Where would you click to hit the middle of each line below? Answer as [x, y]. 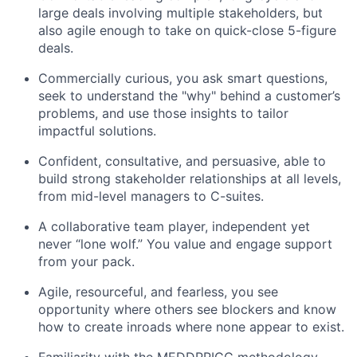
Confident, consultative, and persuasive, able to [182, 161]
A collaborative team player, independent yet [174, 226]
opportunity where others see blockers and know [187, 309]
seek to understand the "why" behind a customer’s [189, 96]
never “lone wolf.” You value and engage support [185, 244]
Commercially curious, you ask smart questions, [183, 78]
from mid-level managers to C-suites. [151, 196]
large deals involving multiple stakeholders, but [180, 13]
